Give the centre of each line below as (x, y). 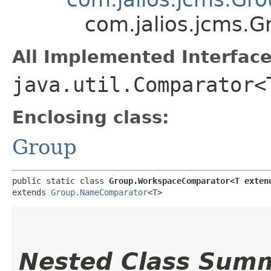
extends (31, 192)
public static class (60, 181)
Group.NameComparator (99, 192)
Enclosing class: (91, 117)
